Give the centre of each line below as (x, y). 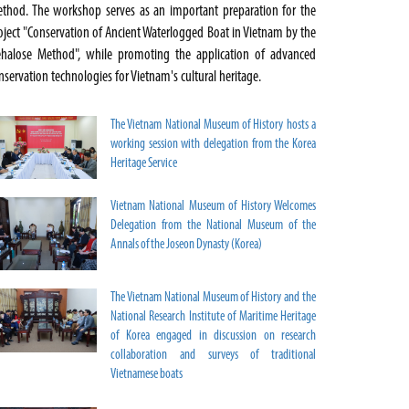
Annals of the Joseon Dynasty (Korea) (186, 246)
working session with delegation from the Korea (213, 145)
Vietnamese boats (147, 375)
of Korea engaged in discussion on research (213, 337)
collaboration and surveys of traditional (213, 356)
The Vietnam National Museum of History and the (213, 299)
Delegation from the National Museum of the (213, 226)
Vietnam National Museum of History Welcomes (213, 207)
